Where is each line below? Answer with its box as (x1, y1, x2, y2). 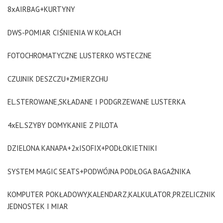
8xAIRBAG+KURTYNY (7, 4, 75, 14)
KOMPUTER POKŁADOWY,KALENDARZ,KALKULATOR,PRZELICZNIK (7, 190, 216, 199)
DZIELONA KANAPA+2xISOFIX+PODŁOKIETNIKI (7, 143, 157, 153)
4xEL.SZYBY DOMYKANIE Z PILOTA (7, 120, 118, 130)
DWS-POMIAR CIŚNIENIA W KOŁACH (7, 27, 121, 37)
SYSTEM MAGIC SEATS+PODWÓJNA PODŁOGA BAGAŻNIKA (7, 166, 191, 176)
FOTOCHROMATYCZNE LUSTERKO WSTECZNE (7, 51, 152, 60)
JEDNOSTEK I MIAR (7, 202, 68, 211)
